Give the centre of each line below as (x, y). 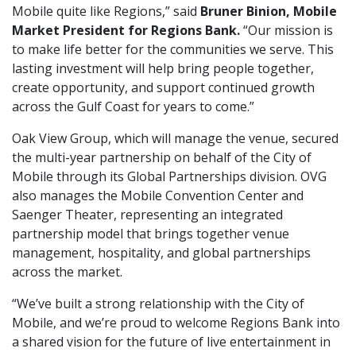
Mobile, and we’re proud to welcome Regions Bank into (176, 322)
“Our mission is (286, 30)
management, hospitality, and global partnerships (161, 252)
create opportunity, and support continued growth (163, 87)
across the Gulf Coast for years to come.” (133, 106)
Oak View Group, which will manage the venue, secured (175, 138)
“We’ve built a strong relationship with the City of (158, 303)
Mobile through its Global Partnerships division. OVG (169, 176)
